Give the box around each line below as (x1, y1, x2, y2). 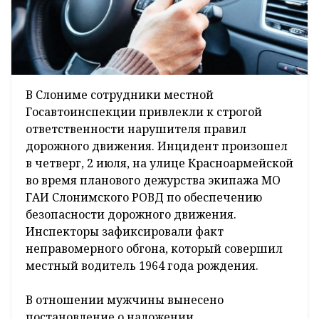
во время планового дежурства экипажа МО (26, 172, 281, 189)
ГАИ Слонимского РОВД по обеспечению (26, 189, 262, 206)
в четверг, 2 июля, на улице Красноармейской (26, 155, 293, 172)
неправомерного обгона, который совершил (26, 241, 283, 257)
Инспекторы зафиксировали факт (26, 224, 224, 240)
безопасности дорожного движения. (26, 206, 236, 223)
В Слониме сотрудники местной (26, 87, 214, 103)
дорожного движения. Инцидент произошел (26, 138, 288, 155)
